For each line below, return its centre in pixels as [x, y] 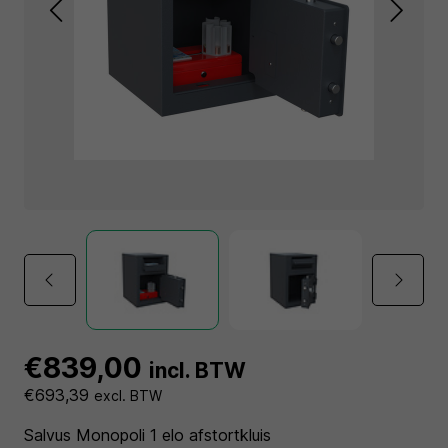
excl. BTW [128, 395]
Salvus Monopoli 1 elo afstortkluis [147, 435]
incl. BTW [197, 370]
